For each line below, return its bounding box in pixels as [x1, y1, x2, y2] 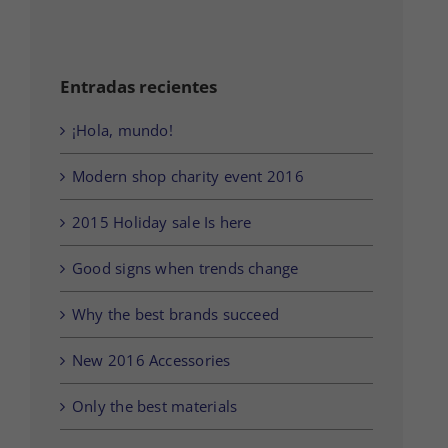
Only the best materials [72, 396, 238, 417]
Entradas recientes [60, 74, 217, 98]
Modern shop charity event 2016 [72, 166, 304, 187]
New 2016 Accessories [72, 350, 231, 371]
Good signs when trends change [72, 258, 299, 279]
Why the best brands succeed [72, 304, 280, 325]
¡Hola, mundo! [72, 120, 173, 141]
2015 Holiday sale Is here [72, 212, 252, 233]
